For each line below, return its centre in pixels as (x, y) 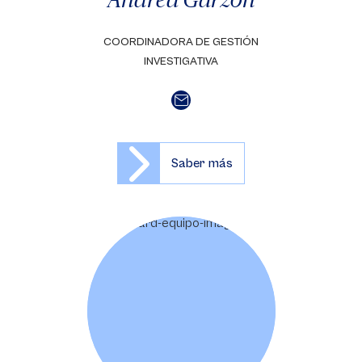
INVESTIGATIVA (181, 61)
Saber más (202, 163)
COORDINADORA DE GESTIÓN (181, 42)
